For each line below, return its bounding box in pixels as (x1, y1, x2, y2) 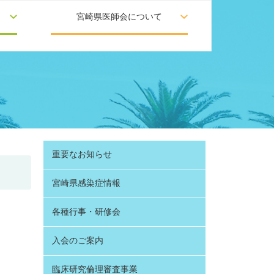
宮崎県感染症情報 (52, 177, 120, 188)
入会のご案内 (52, 235, 103, 245)
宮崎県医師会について (76, 12, 163, 21)
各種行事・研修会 (52, 206, 120, 217)
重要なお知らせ (52, 149, 112, 159)
